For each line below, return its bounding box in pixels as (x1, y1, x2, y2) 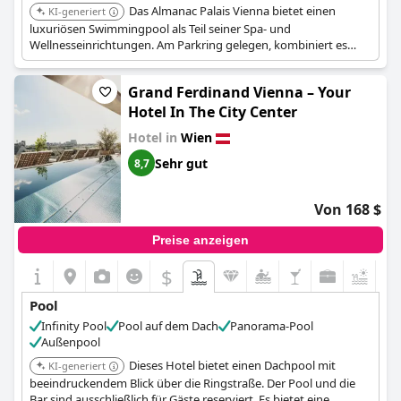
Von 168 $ (314, 200, 381, 219)
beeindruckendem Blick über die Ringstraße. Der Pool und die (30, 375, 355, 391)
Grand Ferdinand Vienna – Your (128, 82, 351, 102)
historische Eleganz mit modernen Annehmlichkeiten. (30, 53, 313, 69)
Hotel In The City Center (128, 102, 297, 122)
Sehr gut (155, 154, 208, 172)
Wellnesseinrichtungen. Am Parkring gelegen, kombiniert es (30, 37, 347, 53)
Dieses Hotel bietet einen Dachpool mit (129, 357, 336, 373)
